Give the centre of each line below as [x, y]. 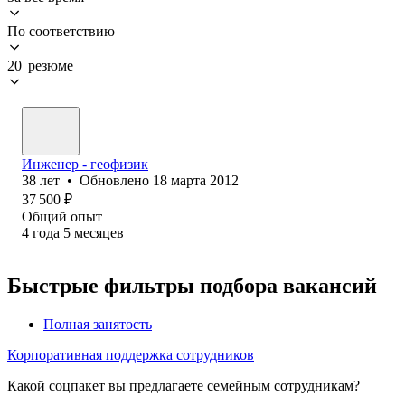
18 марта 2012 [196, 180]
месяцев [99, 232]
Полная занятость [98, 324]
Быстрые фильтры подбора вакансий [192, 285]
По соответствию [61, 31]
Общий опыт [62, 216]
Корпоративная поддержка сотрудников [131, 354]
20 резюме [40, 65]
